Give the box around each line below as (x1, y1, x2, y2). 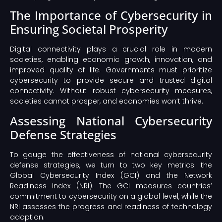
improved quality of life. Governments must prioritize (10, 65, 212, 75)
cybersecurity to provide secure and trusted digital (10, 75, 212, 86)
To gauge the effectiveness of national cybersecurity (10, 149, 212, 160)
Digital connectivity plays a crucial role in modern (10, 44, 212, 55)
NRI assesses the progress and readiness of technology (10, 201, 212, 212)
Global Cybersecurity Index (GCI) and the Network (10, 170, 212, 180)
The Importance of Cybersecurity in (10, 7, 212, 24)
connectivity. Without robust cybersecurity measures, (10, 86, 212, 96)
